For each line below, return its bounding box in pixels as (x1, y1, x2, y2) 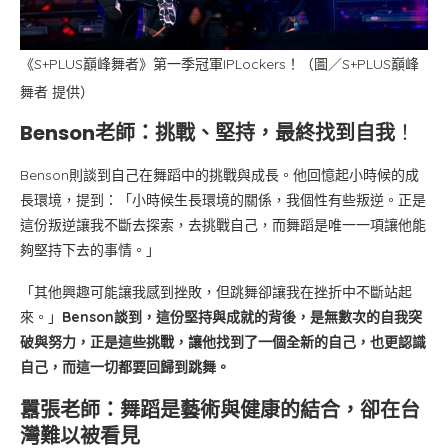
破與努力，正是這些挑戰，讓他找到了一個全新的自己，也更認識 (20, 332, 426, 351)
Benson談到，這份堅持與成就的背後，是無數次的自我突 (62, 307, 422, 326)
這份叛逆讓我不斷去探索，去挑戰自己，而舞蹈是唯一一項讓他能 (20, 215, 426, 234)
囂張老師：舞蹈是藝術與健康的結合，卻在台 (20, 395, 420, 424)
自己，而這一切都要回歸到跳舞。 (20, 357, 230, 376)
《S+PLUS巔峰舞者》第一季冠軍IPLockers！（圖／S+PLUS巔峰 (20, 54, 419, 73)
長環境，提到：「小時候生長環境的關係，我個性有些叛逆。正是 (20, 190, 426, 209)
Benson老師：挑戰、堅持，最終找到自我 (20, 118, 395, 147)
